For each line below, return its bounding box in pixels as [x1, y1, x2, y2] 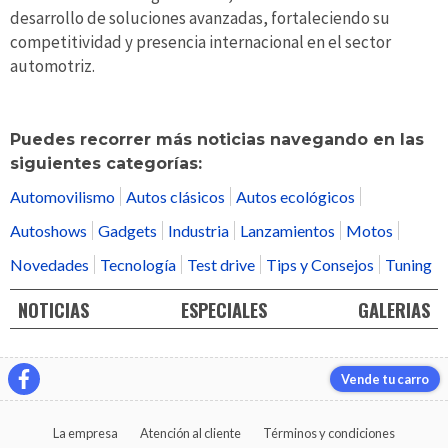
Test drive [187, 255, 255, 275]
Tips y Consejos [266, 255, 374, 275]
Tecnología [100, 255, 176, 275]
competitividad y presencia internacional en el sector [10, 30, 391, 53]
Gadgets [98, 221, 157, 241]
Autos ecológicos [236, 187, 355, 207]
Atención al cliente [140, 424, 241, 441]
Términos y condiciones [263, 424, 396, 441]
